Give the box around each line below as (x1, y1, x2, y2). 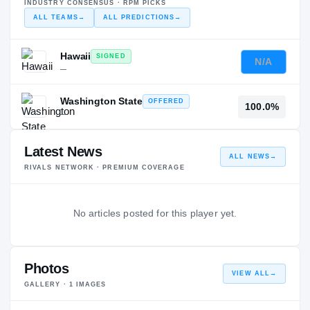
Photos (24, 261, 69, 277)
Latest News (24, 144, 102, 160)
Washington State (60, 95, 143, 107)
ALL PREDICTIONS (102, 14, 175, 21)
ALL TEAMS (33, 14, 78, 21)
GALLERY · (24, 281, 69, 289)
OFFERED (147, 98, 185, 105)
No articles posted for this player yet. (73, 208, 237, 219)
